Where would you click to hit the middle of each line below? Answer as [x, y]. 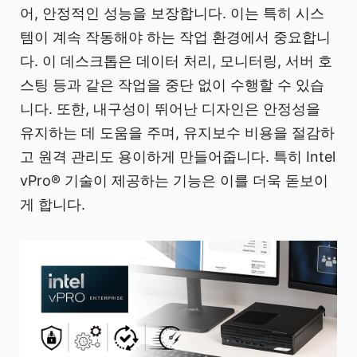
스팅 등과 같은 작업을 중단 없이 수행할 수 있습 [172, 85]
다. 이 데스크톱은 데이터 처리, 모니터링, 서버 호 [176, 61]
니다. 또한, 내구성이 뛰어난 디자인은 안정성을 [170, 109]
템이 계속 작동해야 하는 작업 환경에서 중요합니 [175, 37]
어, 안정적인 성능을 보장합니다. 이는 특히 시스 [172, 14]
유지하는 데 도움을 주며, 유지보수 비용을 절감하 [177, 133]
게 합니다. [53, 205]
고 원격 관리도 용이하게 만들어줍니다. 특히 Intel [178, 157]
